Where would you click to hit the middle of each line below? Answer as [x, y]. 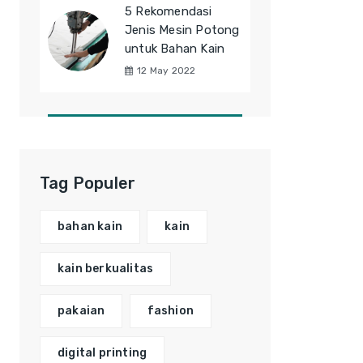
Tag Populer [88, 183]
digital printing [102, 353]
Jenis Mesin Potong [182, 30]
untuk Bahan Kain [175, 49]
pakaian [81, 311]
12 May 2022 [167, 70]
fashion [171, 311]
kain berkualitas [106, 269]
